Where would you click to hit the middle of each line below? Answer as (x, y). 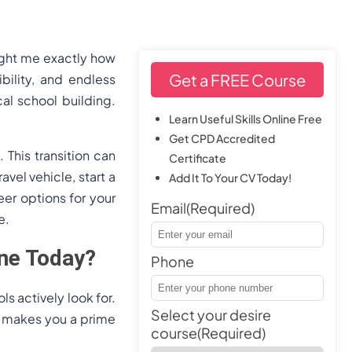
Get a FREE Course (237, 80)
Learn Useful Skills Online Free (246, 119)
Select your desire (211, 315)
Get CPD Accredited (222, 138)
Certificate (198, 158)
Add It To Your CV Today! (230, 178)
